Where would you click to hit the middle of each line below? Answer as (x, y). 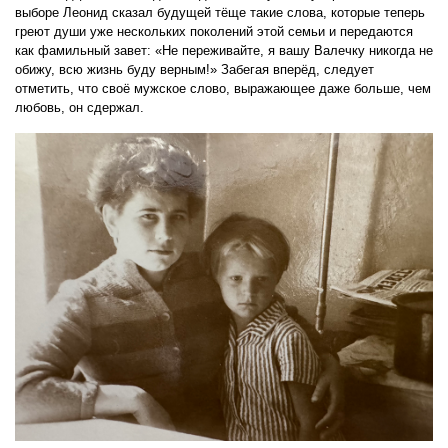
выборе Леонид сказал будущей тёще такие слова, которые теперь (220, 12)
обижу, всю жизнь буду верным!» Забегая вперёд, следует (194, 69)
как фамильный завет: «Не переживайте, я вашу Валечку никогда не (224, 50)
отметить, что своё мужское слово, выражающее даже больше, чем (223, 88)
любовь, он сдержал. (79, 107)
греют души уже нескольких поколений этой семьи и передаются (214, 31)
